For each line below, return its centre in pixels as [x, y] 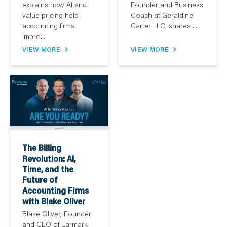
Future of [40, 180]
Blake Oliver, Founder [57, 214]
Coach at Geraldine [162, 15]
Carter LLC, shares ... [164, 26]
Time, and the [48, 169]
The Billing [42, 148]
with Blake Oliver [54, 201]
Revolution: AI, [49, 159]
